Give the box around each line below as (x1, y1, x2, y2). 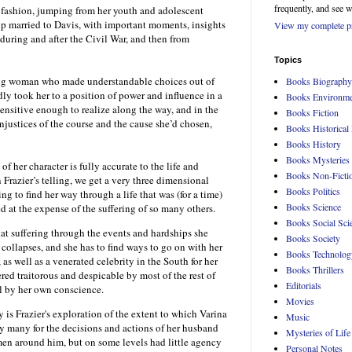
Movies (286, 295, 314, 308)
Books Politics (286, 185, 340, 198)
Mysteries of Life (286, 326, 350, 339)
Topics (274, 55, 302, 65)
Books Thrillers (286, 263, 344, 277)
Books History (286, 137, 341, 151)
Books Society (286, 232, 340, 245)
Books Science (286, 200, 341, 214)
